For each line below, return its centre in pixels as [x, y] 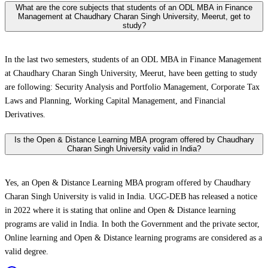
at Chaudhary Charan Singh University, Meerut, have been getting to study [131, 73]
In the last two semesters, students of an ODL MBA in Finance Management [133, 59]
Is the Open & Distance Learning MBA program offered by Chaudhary [134, 140]
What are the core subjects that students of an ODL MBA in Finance [134, 7]
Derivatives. [25, 114]
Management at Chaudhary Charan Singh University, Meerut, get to [134, 16]
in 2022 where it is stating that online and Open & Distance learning [120, 211]
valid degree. [27, 252]
